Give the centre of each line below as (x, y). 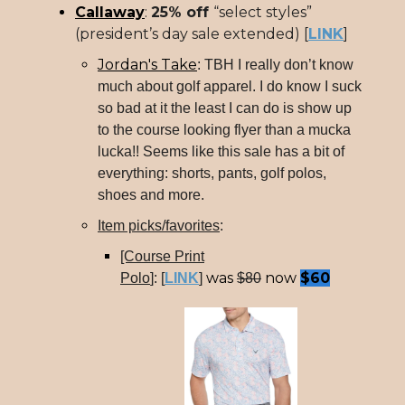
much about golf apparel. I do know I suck (230, 86)
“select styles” (263, 12)
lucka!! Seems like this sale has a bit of (221, 151)
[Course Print (162, 256)
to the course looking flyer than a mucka (224, 129)
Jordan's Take (147, 64)
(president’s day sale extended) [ (192, 33)
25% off (182, 12)
